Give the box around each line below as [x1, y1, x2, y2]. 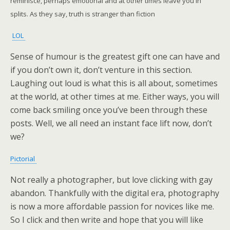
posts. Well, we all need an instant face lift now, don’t [10, 118, 212, 129]
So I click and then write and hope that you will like [10, 214, 203, 225]
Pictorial [10, 154, 36, 163]
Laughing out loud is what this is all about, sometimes [10, 78, 218, 89]
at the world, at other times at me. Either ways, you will [10, 91, 219, 102]
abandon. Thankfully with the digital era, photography [10, 187, 219, 199]
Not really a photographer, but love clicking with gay [10, 174, 213, 185]
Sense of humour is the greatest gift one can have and [10, 51, 220, 62]
